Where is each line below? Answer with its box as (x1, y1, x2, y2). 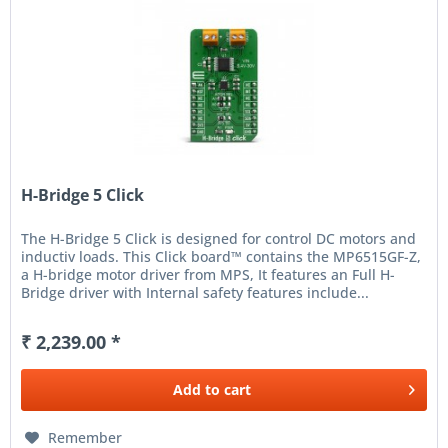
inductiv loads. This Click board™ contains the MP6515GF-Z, (21, 247, 422, 267)
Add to (173, 380, 221, 400)
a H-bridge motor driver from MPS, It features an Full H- (21, 265, 396, 285)
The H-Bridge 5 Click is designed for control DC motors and (21, 229, 417, 249)
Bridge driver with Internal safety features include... (21, 283, 370, 303)
